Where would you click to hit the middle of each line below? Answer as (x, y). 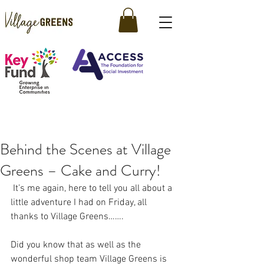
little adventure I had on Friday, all (80, 202)
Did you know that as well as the (77, 245)
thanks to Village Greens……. (67, 217)
